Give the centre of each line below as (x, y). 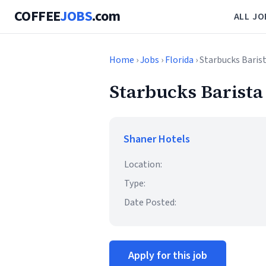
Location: (143, 164)
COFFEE (37, 16)
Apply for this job (168, 256)
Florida (179, 60)
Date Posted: (150, 202)
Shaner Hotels (157, 139)
